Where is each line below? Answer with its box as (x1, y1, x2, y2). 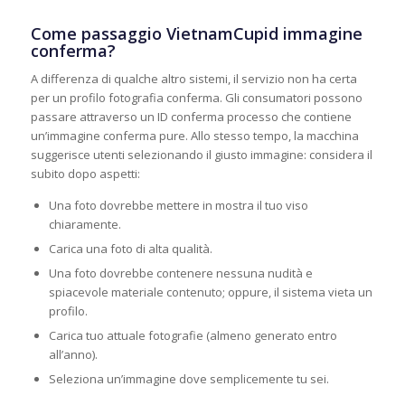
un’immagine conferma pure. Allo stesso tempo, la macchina (30, 127, 359, 144)
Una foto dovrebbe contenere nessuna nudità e (48, 264, 313, 281)
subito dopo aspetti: (30, 165, 140, 182)
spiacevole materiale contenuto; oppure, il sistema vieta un (48, 283, 372, 300)
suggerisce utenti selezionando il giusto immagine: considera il (30, 146, 372, 163)
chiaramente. (48, 215, 121, 232)
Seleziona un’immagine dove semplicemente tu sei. (48, 370, 329, 387)
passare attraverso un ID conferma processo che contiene (30, 108, 352, 125)
